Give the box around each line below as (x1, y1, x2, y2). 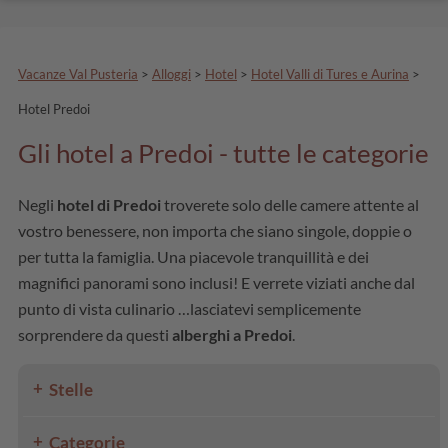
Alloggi (152, 65, 191, 82)
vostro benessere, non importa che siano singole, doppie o (18, 220, 412, 240)
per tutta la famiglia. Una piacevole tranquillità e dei (18, 246, 369, 266)
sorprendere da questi (18, 324, 172, 344)
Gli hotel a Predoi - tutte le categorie (18, 136, 429, 169)
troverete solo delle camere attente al (161, 194, 419, 214)
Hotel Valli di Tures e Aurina (251, 65, 409, 82)
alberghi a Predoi (172, 324, 292, 344)
